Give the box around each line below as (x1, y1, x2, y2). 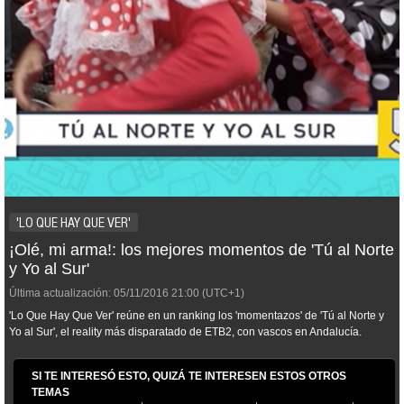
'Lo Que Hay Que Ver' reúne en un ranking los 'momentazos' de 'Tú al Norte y (9, 309, 384, 322)
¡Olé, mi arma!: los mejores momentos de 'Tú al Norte (9, 241, 394, 259)
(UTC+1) (199, 287, 244, 299)
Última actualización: (9, 287, 111, 299)
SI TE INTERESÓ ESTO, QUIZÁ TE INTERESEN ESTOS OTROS (32, 370, 346, 382)
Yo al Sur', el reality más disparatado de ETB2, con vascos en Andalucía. (9, 326, 362, 338)
